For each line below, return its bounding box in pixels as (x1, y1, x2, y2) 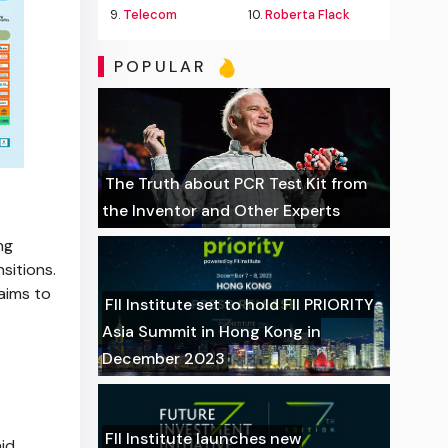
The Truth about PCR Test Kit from (105, 173, 368, 194)
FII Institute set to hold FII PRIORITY (105, 294, 375, 315)
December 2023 (102, 348, 226, 369)
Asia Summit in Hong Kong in (102, 321, 322, 342)
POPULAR (113, 56, 215, 78)
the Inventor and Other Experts (102, 200, 341, 221)
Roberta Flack (265, 6, 350, 23)
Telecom (123, 6, 178, 23)
